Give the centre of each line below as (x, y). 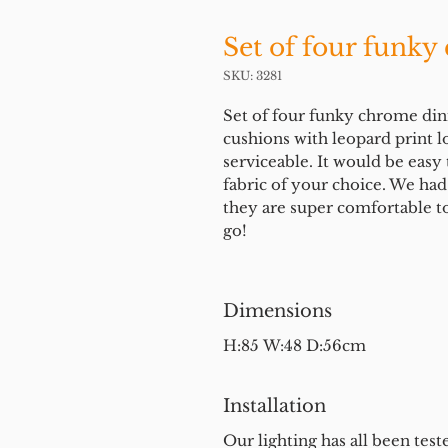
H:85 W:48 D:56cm (294, 345)
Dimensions (277, 311)
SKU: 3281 (252, 75)
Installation (274, 406)
